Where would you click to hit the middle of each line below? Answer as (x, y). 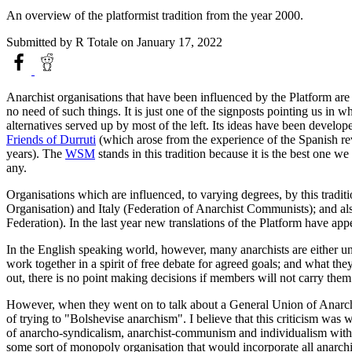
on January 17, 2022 (170, 42)
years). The (36, 154)
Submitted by (41, 42)
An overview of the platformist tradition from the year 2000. (155, 16)
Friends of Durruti (51, 140)
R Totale (97, 42)
